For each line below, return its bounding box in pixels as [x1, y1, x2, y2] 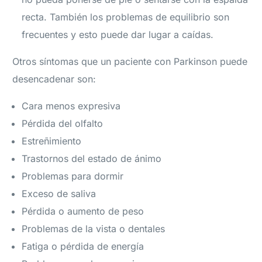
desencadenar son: [12, 73, 96, 85]
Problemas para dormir [22, 170, 124, 182]
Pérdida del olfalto [22, 118, 104, 130]
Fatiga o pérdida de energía [22, 240, 144, 253]
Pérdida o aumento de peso [22, 205, 144, 218]
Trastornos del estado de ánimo [22, 153, 162, 165]
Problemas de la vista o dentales [22, 223, 166, 235]
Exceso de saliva [22, 188, 96, 200]
